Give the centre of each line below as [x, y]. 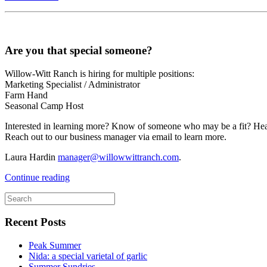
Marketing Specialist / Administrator [72, 84]
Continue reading [37, 177]
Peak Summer [55, 245]
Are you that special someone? [79, 50]
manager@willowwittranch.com [118, 157]
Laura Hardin [31, 157]
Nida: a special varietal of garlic [88, 256]
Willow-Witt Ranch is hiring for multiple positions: [100, 73]
